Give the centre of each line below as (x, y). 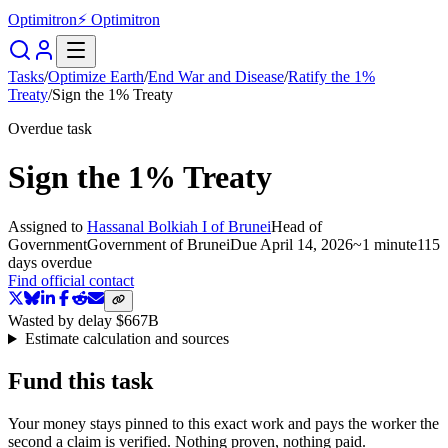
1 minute (389, 244)
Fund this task (80, 381)
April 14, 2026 (306, 244)
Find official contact (71, 280)
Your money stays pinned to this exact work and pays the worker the (223, 424)
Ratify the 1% (331, 76)
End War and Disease (216, 76)
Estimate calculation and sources (126, 339)
